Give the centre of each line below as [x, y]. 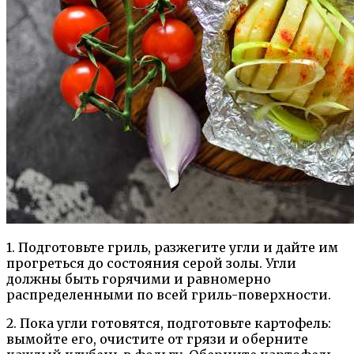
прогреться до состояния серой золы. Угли [151, 263]
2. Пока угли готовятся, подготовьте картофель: [169, 323]
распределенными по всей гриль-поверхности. [169, 295]
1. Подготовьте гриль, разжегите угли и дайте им [172, 247]
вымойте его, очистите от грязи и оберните [157, 339]
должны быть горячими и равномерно [139, 279]
